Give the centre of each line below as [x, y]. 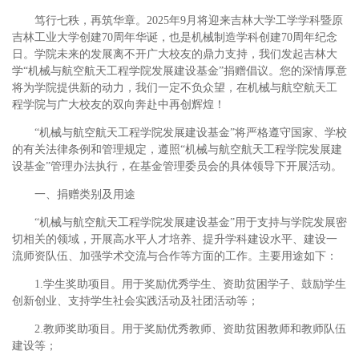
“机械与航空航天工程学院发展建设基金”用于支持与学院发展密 [191, 223]
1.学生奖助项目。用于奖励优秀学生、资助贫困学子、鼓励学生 [190, 284]
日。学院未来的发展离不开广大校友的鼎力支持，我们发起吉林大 [175, 54]
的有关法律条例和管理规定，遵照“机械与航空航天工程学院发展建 [177, 150]
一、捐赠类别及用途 [85, 195]
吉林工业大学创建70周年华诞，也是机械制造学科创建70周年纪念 [175, 38]
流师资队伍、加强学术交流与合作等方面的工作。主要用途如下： [175, 256]
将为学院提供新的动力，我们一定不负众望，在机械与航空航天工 [175, 88]
